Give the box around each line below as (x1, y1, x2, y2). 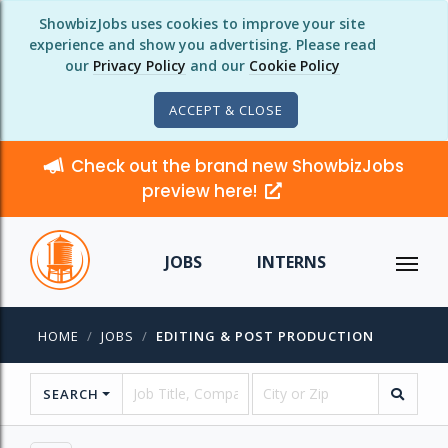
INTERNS (256, 251, 326, 273)
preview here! (142, 179, 261, 203)
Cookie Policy (248, 56, 340, 75)
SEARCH (43, 385, 99, 403)
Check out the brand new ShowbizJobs (71, 154, 404, 178)
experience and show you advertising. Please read (28, 35, 376, 54)
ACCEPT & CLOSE (169, 101, 283, 119)
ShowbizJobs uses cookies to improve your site (39, 14, 365, 33)
